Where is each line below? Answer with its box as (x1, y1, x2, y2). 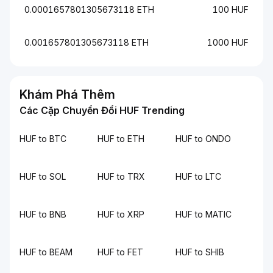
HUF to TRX (97, 171, 145, 182)
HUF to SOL (19, 171, 66, 182)
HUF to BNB (19, 209, 66, 219)
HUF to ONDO (175, 133, 231, 144)
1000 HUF (207, 37, 249, 48)
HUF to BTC (19, 133, 66, 144)
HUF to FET (97, 247, 143, 257)
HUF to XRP (97, 209, 144, 219)
